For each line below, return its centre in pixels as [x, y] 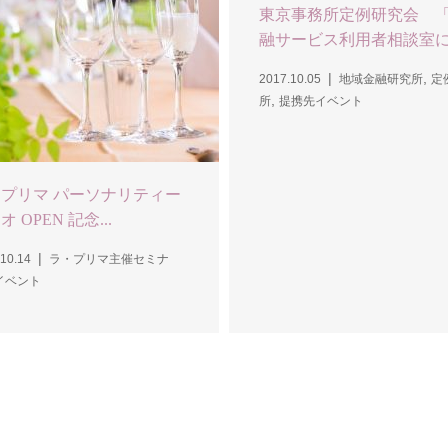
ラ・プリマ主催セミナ [109, 259]
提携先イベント [321, 100]
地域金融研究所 [381, 78]
